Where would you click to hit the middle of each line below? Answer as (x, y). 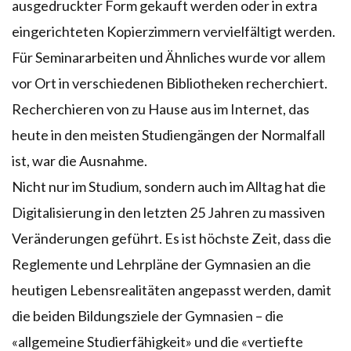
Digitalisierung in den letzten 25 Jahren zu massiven (168, 212)
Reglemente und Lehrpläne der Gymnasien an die (161, 264)
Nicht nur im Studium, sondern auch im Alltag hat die (169, 186)
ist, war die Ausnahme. (80, 160)
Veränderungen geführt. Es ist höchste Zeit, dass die (172, 238)
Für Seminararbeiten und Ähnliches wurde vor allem (168, 57)
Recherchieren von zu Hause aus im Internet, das (161, 109)
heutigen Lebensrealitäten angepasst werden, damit (172, 289)
